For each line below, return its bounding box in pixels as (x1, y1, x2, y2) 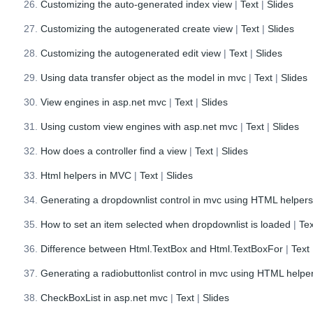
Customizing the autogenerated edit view (41, 47, 221, 59)
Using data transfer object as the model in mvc (41, 71, 247, 83)
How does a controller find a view (41, 145, 187, 156)
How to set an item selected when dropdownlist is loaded (41, 218, 291, 230)
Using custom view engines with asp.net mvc (41, 120, 238, 132)
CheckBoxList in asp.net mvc (41, 291, 168, 303)
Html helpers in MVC (41, 169, 132, 181)
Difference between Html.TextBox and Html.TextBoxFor (41, 242, 284, 254)
